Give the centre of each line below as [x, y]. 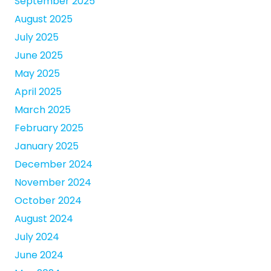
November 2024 [53, 183]
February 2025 [49, 128]
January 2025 [47, 146]
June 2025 [39, 56]
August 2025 [44, 19]
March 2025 [43, 110]
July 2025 [37, 38]
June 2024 [39, 255]
